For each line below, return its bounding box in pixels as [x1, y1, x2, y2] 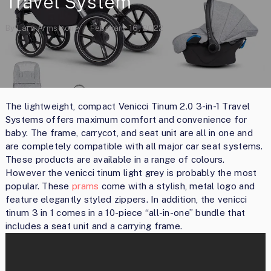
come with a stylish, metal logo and [99, 181, 255, 192]
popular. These [5, 181, 73, 192]
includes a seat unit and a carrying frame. [5, 221, 183, 232]
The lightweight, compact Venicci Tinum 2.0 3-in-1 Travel [5, 101, 250, 112]
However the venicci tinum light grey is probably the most [5, 168, 257, 178]
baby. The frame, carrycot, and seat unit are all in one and [5, 128, 253, 139]
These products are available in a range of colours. [5, 154, 225, 165]
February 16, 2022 [90, 24, 164, 33]
